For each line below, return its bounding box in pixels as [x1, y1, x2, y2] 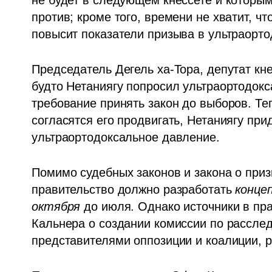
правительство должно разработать [32, 183, 236, 197]
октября [32, 200, 81, 214]
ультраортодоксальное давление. [32, 131, 220, 144]
